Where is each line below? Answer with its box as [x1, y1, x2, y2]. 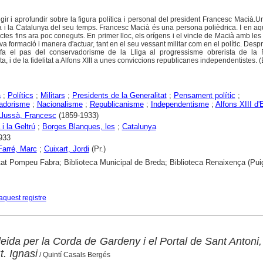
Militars [40, 90, 65, 100]
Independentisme [150, 99, 209, 109]
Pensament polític [173, 90, 235, 100]
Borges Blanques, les [42, 122, 115, 131]
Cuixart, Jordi [43, 144, 89, 153]
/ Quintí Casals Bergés [37, 250, 110, 259]
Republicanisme [89, 99, 144, 109]
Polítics [7, 90, 33, 100]
